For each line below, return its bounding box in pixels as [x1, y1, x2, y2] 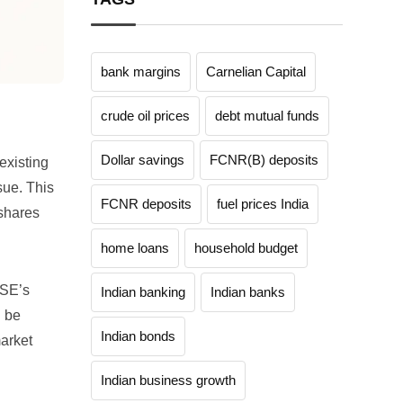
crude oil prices [101, 108, 190, 123]
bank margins [101, 64, 181, 79]
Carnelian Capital [206, 64, 306, 79]
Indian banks [210, 284, 285, 300]
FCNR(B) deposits [210, 152, 318, 167]
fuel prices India [217, 196, 309, 211]
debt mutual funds [215, 108, 319, 123]
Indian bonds [101, 328, 175, 344]
